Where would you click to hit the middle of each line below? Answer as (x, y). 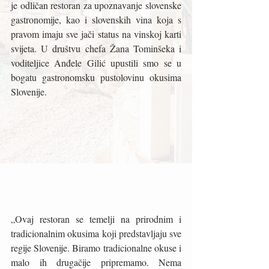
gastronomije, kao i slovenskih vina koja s (96, 20)
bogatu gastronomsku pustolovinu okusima (96, 77)
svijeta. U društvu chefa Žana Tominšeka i (96, 48)
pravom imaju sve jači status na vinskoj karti (96, 34)
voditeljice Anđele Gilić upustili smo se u (96, 63)
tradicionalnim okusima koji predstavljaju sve (96, 234)
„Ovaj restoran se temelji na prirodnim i (96, 219)
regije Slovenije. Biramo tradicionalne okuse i (96, 248)
